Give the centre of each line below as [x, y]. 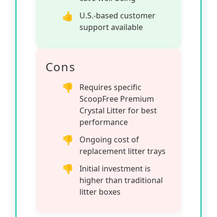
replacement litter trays [123, 151]
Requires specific [110, 87]
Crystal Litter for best [118, 110]
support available [111, 27]
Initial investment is [115, 168]
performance [104, 122]
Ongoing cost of [109, 139]
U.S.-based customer [117, 15]
